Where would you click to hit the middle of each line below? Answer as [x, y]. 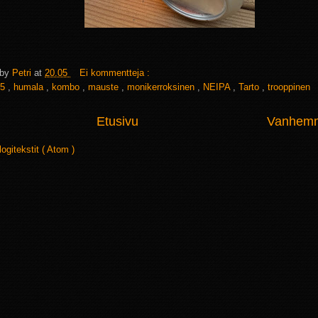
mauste [105, 87]
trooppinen [289, 87]
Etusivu [117, 121]
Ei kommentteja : [116, 72]
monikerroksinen [162, 87]
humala [30, 87]
